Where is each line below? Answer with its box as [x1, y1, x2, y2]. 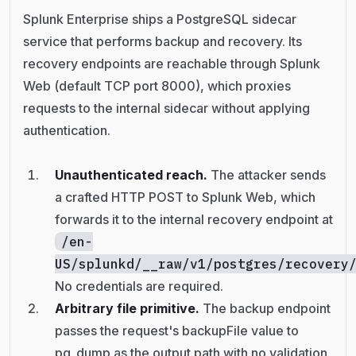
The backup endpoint [203, 300, 331, 317]
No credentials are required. [55, 278, 223, 295]
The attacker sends [211, 167, 326, 184]
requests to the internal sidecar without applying [23, 100, 310, 117]
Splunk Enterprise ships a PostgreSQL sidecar [23, 11, 296, 28]
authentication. [23, 122, 110, 139]
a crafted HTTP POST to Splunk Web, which [55, 189, 315, 206]
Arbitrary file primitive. [55, 300, 203, 317]
